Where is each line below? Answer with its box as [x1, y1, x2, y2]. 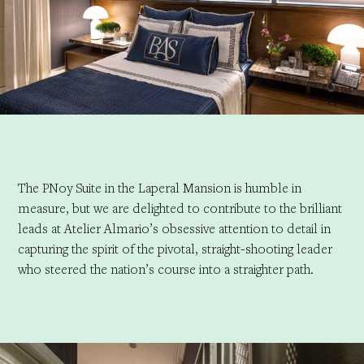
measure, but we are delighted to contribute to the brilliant [17, 199, 342, 216]
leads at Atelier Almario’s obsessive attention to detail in [17, 219, 331, 236]
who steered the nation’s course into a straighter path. [17, 260, 317, 277]
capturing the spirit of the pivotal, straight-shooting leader [17, 240, 332, 257]
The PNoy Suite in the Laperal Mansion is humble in [17, 179, 301, 196]
